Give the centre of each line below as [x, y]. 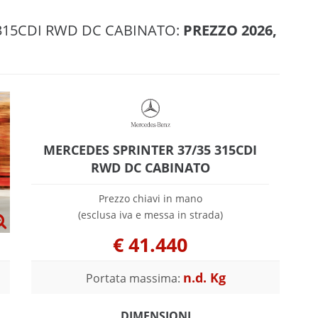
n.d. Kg [204, 277]
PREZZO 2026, [228, 30]
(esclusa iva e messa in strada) [150, 214]
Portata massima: [134, 278]
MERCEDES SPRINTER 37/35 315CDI [150, 149]
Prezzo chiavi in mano [150, 198]
